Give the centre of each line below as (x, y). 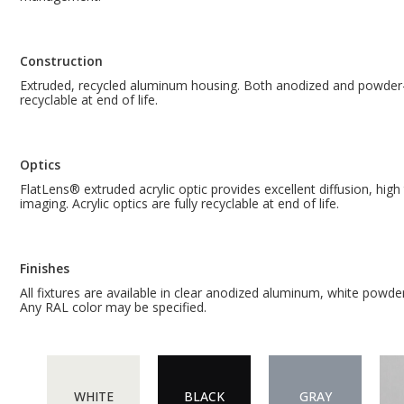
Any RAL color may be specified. (113, 308)
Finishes (45, 269)
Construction (61, 61)
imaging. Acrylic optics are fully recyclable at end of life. (179, 204)
